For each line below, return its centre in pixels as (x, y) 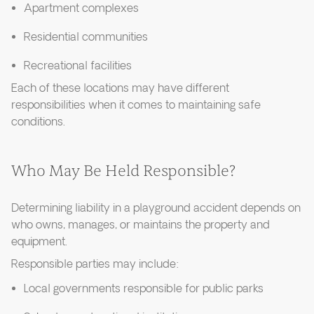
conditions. (38, 123)
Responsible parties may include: (95, 265)
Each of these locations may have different (120, 89)
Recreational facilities (78, 67)
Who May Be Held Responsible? (123, 171)
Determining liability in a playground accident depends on (156, 209)
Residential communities (86, 38)
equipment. (39, 243)
